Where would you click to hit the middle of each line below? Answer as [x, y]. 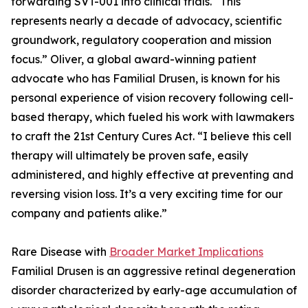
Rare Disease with [60, 252]
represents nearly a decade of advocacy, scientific [146, 21]
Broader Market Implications [186, 252]
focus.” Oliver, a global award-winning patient [134, 59]
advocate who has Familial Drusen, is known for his [145, 78]
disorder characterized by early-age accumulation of [154, 290]
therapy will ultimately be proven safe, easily [130, 155]
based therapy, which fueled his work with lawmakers [153, 117]
